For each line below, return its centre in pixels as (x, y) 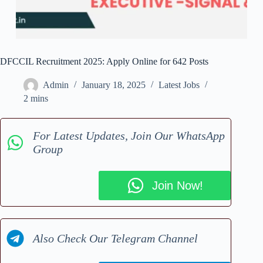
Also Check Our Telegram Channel (115, 238)
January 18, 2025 (114, 85)
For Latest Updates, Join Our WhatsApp (129, 136)
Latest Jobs (179, 85)
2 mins (36, 99)
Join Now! (177, 185)
